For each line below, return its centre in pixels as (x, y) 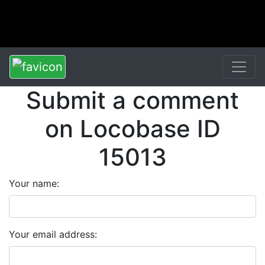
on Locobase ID (132, 129)
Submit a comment (132, 100)
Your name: (34, 183)
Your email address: (53, 234)
